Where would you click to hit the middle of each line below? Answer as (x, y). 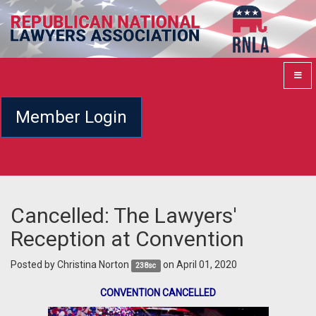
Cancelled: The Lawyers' (124, 216)
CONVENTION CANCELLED (158, 293)
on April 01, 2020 (199, 265)
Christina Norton (93, 265)
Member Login (71, 117)
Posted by (34, 265)
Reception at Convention (127, 239)
